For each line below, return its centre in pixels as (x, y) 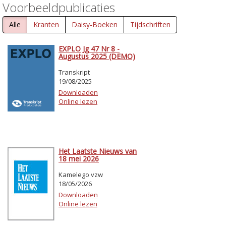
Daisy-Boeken (95, 25)
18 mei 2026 (79, 159)
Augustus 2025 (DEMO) (97, 56)
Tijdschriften (150, 25)
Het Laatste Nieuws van (98, 151)
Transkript (74, 72)
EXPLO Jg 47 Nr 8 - (89, 49)
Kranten (46, 25)
